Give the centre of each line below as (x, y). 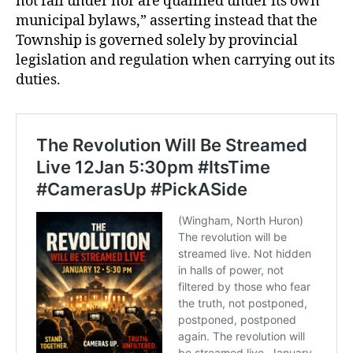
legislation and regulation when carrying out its (175, 60)
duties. (38, 80)
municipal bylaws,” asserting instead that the (167, 20)
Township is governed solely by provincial (157, 40)
